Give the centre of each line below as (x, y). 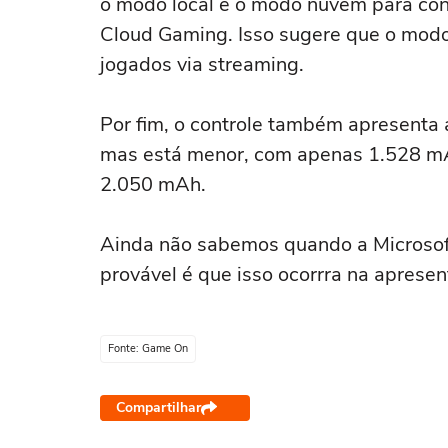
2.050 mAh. (153, 184)
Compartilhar (158, 407)
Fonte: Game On (148, 348)
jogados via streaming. (202, 64)
